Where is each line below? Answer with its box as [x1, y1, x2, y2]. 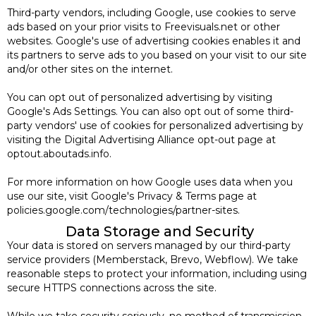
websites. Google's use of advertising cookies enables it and [7, 34, 300, 47]
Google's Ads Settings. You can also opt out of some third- [7, 104, 293, 118]
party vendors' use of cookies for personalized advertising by [7, 119, 303, 132]
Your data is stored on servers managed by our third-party [7, 238, 291, 252]
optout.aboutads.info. [7, 147, 111, 160]
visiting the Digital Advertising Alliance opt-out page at [7, 133, 276, 146]
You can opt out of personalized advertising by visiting [7, 90, 272, 104]
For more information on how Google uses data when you [7, 175, 293, 188]
